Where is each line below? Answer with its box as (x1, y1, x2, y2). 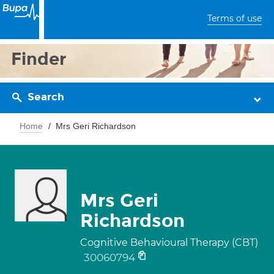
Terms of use (207, 13, 262, 24)
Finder (11, 48, 67, 70)
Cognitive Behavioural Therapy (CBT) (80, 237, 258, 248)
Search (28, 91, 64, 103)
